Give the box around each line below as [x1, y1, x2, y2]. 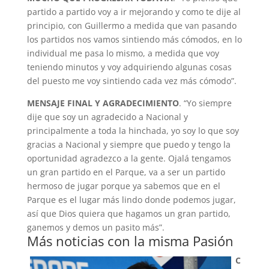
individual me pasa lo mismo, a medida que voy [26, 47, 219, 59]
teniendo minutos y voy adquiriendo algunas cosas [26, 61, 232, 73]
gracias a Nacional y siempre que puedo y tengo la [26, 139, 231, 150]
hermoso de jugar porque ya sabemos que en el [26, 180, 220, 192]
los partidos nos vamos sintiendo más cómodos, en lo [26, 34, 242, 45]
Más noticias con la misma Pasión [26, 232, 234, 250]
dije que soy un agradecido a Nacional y [26, 111, 188, 122]
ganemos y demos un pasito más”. [26, 222, 165, 233]
